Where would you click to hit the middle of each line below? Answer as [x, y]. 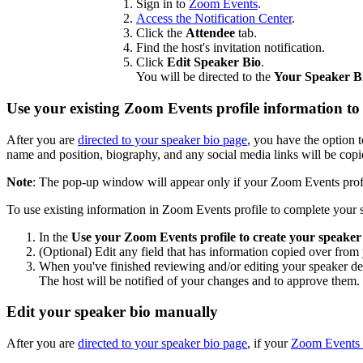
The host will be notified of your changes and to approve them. [199, 280]
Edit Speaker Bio [214, 62]
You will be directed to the [205, 77]
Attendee [210, 33]
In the [55, 237]
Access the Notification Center [214, 19]
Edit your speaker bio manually [112, 312]
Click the [161, 33]
